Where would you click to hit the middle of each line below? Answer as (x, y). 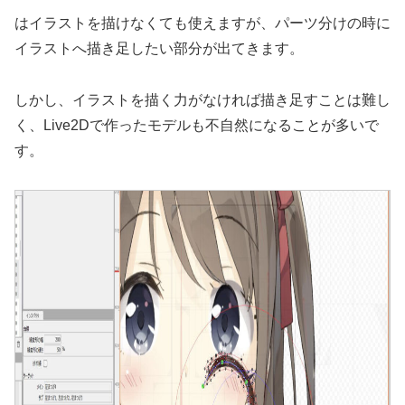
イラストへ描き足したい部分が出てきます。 (159, 49)
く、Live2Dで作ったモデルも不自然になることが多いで (197, 126)
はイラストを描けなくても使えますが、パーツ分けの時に (202, 24)
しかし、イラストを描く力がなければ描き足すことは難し (202, 100)
